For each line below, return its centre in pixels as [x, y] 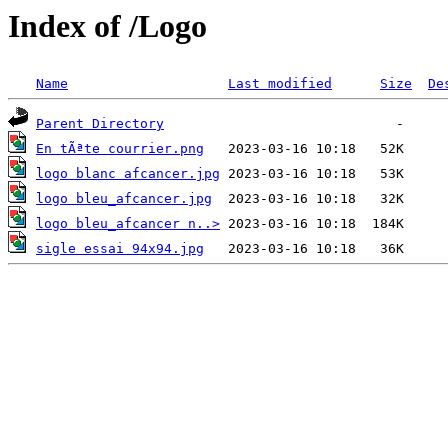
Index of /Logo [107, 26]
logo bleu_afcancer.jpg [124, 199]
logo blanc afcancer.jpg [128, 174]
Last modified [280, 84]
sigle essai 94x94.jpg [120, 249]
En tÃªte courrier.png [120, 149]
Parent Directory [100, 124]
